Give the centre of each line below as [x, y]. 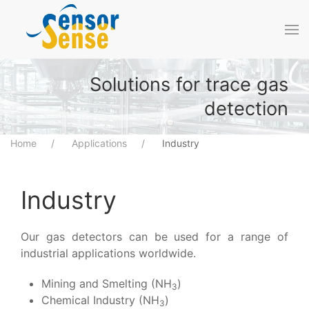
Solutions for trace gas [189, 84]
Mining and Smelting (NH [107, 283]
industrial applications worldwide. [108, 253]
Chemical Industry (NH [100, 300]
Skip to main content [86, 39]
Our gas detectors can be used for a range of [154, 236]
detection [246, 108]
